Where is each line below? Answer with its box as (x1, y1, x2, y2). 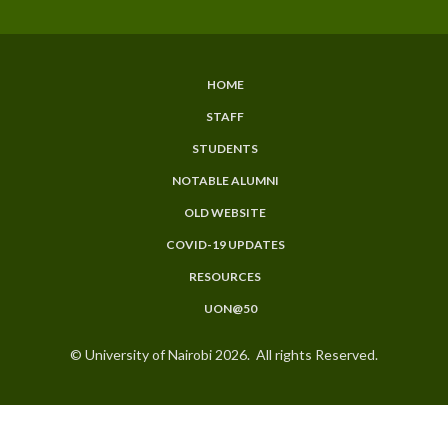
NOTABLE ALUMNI (171, 172, 279, 188)
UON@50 (203, 300, 257, 316)
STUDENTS (192, 140, 258, 156)
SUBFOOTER (15, 87, 179, 122)
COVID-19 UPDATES (165, 236, 285, 252)
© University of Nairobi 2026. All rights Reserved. (70, 345, 378, 363)
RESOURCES (189, 268, 261, 284)
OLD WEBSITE (184, 204, 266, 220)
